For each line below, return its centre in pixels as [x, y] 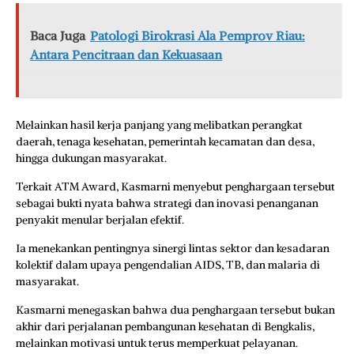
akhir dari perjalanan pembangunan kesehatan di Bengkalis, [165, 326]
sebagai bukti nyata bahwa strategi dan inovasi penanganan [167, 203]
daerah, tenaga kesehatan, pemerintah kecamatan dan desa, [165, 141]
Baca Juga [58, 35]
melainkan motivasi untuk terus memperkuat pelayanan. [157, 343]
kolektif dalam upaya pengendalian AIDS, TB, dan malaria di [168, 264]
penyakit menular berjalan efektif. [100, 219]
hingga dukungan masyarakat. [91, 158]
